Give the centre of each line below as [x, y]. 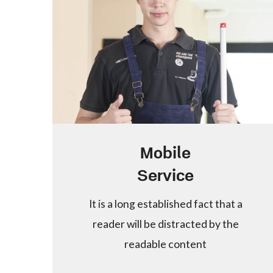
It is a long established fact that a [165, 204]
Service [166, 178]
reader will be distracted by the [165, 224]
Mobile [166, 155]
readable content [166, 244]
